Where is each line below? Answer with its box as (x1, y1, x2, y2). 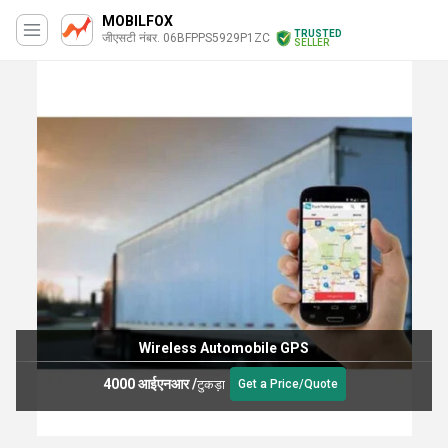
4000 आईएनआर (102, 375, 189, 392)
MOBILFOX (102, 13, 173, 29)
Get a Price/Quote (237, 377, 338, 391)
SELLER (294, 37, 329, 48)
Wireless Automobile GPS (139, 340, 309, 356)
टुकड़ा (196, 376, 225, 392)
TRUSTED (294, 28, 342, 39)
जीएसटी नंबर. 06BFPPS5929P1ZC (102, 31, 270, 45)
